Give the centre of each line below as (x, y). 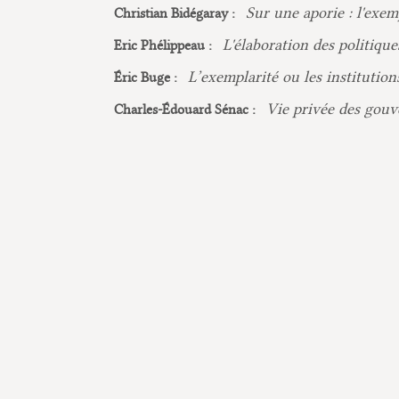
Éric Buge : (147, 77)
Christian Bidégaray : (176, 13)
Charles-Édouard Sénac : (187, 110)
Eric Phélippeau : (165, 45)
